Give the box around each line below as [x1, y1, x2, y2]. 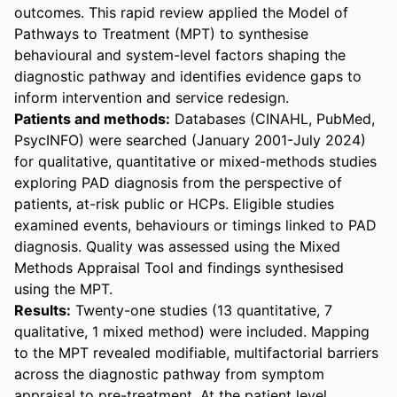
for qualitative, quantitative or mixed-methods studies [14, 152, 377, 170]
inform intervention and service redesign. [14, 88, 293, 106]
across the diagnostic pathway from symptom [14, 364, 324, 383]
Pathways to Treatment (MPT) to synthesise [14, 24, 308, 43]
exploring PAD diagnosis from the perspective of [14, 173, 342, 191]
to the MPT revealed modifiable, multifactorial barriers [14, 343, 378, 362]
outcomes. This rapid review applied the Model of [14, 3, 348, 21]
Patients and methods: [14, 109, 170, 128]
